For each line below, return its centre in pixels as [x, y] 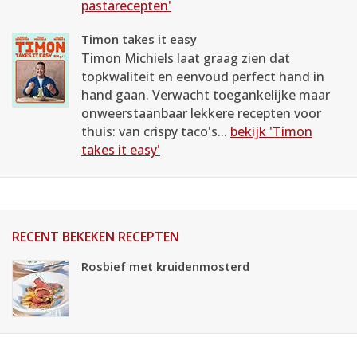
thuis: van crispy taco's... [156, 131]
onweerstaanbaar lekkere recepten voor [201, 113]
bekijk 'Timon [271, 131]
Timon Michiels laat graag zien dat [186, 58]
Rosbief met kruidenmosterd [165, 266]
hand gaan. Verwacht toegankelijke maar [206, 95]
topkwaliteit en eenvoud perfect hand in [203, 76]
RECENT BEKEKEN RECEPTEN [96, 237]
